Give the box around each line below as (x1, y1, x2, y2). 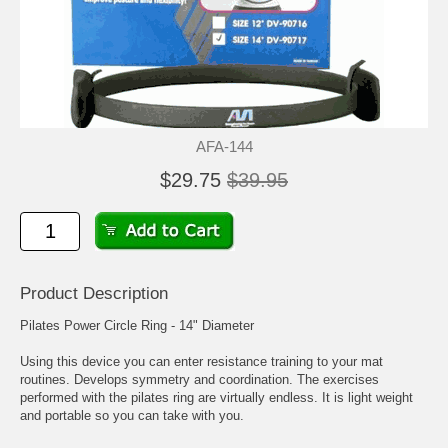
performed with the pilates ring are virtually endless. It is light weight (20, 390, 413, 406)
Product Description (20, 284, 168, 304)
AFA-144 (195, 138, 253, 156)
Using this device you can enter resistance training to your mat (20, 354, 383, 370)
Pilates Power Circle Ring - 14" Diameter (20, 318, 254, 334)
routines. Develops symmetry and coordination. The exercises (20, 372, 379, 388)
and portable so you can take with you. (20, 408, 244, 424)
